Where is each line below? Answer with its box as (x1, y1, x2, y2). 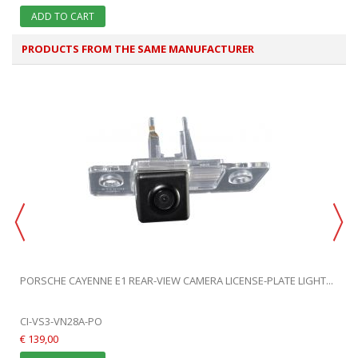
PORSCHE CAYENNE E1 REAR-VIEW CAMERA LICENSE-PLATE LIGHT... (20, 272, 333, 288)
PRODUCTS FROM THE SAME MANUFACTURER (22, 41, 254, 56)
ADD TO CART (31, 9, 94, 23)
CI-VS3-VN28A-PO (20, 313, 102, 328)
